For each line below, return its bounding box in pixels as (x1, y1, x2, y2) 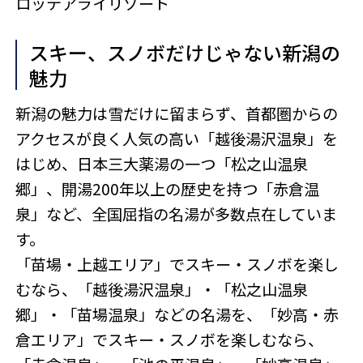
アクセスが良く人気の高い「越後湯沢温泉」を (15, 127, 339, 151)
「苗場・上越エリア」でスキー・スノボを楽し (15, 253, 340, 276)
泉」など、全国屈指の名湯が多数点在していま (15, 203, 338, 226)
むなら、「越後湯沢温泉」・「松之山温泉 (15, 278, 309, 301)
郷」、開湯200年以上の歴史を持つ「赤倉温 (15, 177, 320, 201)
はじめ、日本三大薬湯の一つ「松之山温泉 (15, 152, 309, 176)
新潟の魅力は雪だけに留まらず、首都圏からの (15, 102, 339, 126)
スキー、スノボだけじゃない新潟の (28, 38, 340, 67)
